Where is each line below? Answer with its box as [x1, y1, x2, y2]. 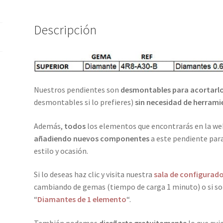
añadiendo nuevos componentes [33, 133, 149, 143]
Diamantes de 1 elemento [37, 194, 126, 205]
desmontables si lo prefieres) [33, 97, 135, 108]
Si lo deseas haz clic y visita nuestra [33, 169, 154, 180]
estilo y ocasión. [33, 145, 88, 156]
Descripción [33, 22, 97, 38]
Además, [33, 120, 64, 131]
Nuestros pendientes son [33, 85, 120, 95]
